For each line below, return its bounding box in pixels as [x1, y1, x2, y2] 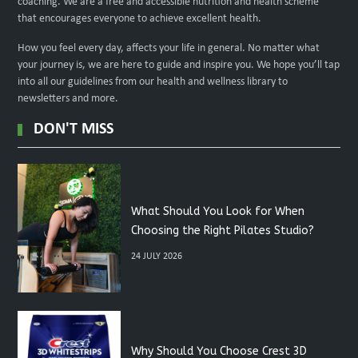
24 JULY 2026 [130, 251, 182, 261]
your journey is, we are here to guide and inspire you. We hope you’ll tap [18, 59, 340, 71]
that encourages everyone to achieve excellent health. [18, 13, 262, 25]
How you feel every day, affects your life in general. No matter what [18, 42, 320, 54]
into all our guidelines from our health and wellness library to [18, 76, 288, 88]
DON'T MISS [34, 121, 114, 137]
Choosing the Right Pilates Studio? [130, 223, 314, 237]
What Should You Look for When [130, 204, 304, 218]
